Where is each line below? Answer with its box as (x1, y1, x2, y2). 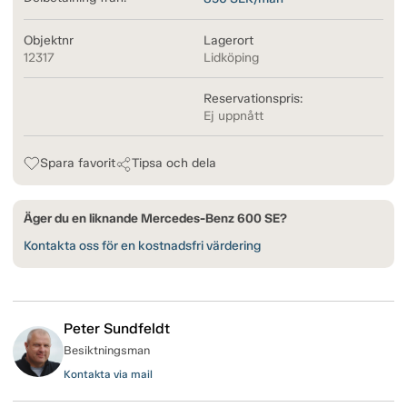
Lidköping (203, 50, 259, 66)
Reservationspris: (203, 91, 303, 107)
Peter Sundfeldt (64, 320, 170, 338)
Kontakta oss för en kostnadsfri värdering (24, 238, 261, 254)
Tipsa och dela (132, 155, 216, 172)
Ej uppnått (203, 108, 263, 124)
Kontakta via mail (64, 368, 153, 382)
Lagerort (203, 33, 253, 49)
